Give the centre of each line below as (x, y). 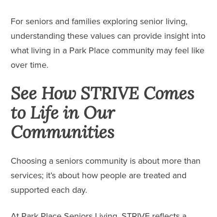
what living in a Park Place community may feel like (108, 50)
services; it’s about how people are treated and (99, 175)
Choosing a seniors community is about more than (106, 161)
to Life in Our (63, 112)
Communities (63, 132)
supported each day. (49, 190)
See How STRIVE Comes (103, 93)
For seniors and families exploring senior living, (99, 21)
